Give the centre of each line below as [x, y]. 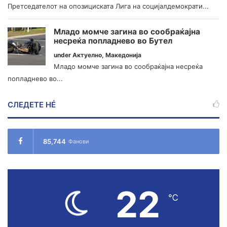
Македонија [123, 55]
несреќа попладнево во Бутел [113, 41]
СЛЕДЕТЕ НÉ [32, 104]
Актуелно [87, 55]
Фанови [79, 141]
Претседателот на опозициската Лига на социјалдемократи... [108, 6]
